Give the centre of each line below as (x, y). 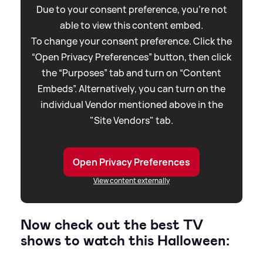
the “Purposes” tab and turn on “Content (131, 73)
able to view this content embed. (131, 26)
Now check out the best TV (112, 225)
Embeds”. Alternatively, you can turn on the (131, 89)
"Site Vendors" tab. (131, 121)
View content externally (131, 181)
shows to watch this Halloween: (125, 241)
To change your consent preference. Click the (131, 41)
